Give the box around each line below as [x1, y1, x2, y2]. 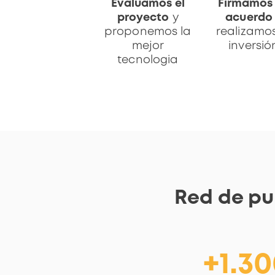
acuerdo [225, 12, 273, 23]
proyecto [117, 12, 169, 23]
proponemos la [104, 26, 192, 37]
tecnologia [117, 55, 179, 65]
